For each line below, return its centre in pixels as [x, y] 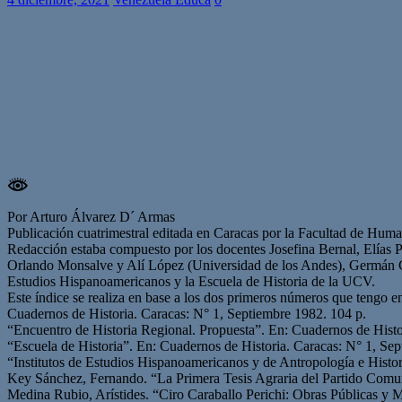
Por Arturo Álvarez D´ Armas [91, 216]
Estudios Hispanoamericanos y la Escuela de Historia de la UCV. [191, 281]
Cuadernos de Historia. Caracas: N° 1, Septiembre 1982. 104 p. [187, 313]
